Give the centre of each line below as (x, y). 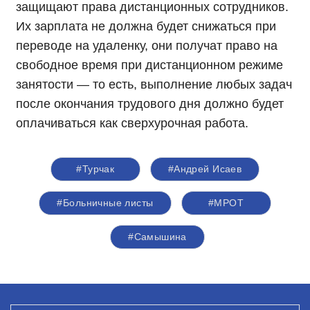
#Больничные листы (105, 203)
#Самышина (157, 237)
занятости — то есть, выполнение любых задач (154, 85)
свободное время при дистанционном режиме (149, 65)
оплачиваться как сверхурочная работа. (132, 124)
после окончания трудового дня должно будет (150, 104)
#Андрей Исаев (205, 169)
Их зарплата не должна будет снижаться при (146, 27)
